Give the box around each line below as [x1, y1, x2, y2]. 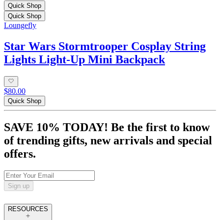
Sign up [8, 182, 29, 190]
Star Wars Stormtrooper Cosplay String [4, 39, 206, 53]
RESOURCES [8, 205, 48, 213]
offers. [4, 147, 36, 161]
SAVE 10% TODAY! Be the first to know [4, 121, 210, 134]
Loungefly [4, 21, 36, 29]
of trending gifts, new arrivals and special [4, 134, 212, 147]
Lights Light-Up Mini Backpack [4, 53, 165, 66]
